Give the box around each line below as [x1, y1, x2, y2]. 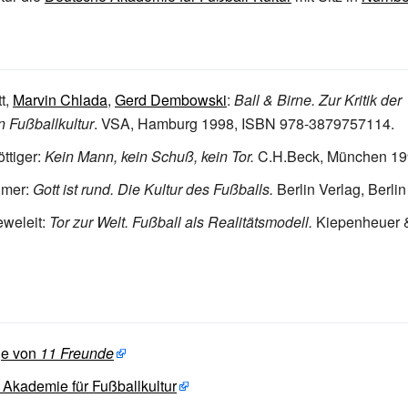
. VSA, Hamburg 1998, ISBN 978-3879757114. [94, 113, 394, 134]
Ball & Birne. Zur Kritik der [234, 89, 402, 110]
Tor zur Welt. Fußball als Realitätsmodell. [49, 211, 312, 232]
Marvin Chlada [13, 89, 107, 110]
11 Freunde [40, 342, 114, 363]
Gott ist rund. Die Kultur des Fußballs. [33, 178, 273, 199]
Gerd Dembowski [115, 89, 227, 110]
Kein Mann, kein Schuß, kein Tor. [45, 146, 254, 167]
